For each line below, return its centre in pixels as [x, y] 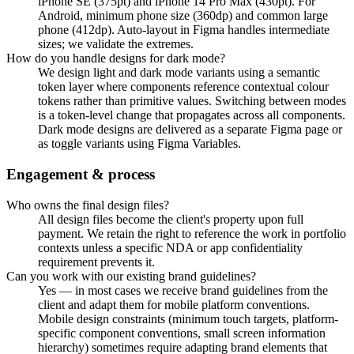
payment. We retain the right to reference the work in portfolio [192, 233]
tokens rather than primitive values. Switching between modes [192, 101]
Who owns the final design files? [88, 205]
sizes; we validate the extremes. [116, 44]
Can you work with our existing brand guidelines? [131, 276]
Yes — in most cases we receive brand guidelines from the [183, 290]
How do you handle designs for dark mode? [116, 58]
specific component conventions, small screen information [182, 333]
